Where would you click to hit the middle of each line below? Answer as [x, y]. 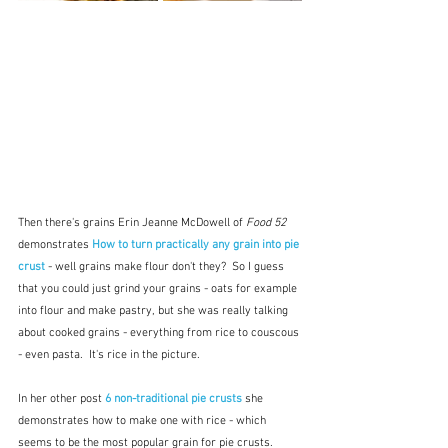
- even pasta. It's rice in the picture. [109, 355]
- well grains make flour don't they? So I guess [167, 267]
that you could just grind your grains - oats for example [159, 289]
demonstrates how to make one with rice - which [143, 421]
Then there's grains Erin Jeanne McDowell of [132, 223]
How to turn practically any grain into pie [197, 245]
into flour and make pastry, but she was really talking [154, 311]
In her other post [61, 399]
